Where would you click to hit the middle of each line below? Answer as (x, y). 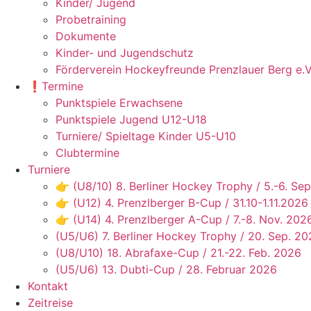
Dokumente (86, 36)
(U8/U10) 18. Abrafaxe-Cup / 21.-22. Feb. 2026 (178, 253)
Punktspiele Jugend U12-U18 (131, 119)
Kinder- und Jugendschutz (125, 53)
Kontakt (48, 286)
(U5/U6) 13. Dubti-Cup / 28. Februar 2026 (166, 269)
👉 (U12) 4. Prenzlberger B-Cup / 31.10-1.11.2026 (182, 203)
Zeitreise (50, 303)
